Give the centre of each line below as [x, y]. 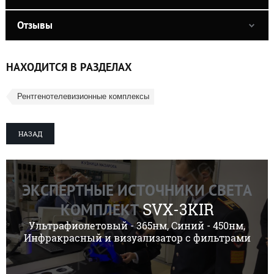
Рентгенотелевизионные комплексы [83, 97]
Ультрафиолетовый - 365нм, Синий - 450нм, [137, 226]
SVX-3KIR [176, 210]
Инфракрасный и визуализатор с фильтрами [137, 238]
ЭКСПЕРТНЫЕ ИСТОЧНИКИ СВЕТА [137, 191]
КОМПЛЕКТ [99, 210]
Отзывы [35, 25]
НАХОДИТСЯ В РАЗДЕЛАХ [69, 67]
